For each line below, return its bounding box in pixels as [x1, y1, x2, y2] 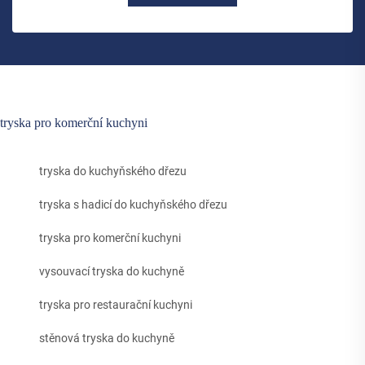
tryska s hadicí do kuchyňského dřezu [39, 198, 227, 212]
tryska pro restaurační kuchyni [39, 298, 192, 312]
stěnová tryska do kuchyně [39, 332, 174, 345]
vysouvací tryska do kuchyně [39, 265, 184, 279]
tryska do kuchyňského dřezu [39, 165, 187, 178]
